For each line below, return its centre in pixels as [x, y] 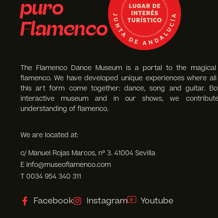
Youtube [157, 201]
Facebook [54, 201]
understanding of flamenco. [64, 109]
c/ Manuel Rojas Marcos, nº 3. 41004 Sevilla [88, 153]
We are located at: [49, 135]
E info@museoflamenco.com [65, 165]
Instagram [107, 201]
